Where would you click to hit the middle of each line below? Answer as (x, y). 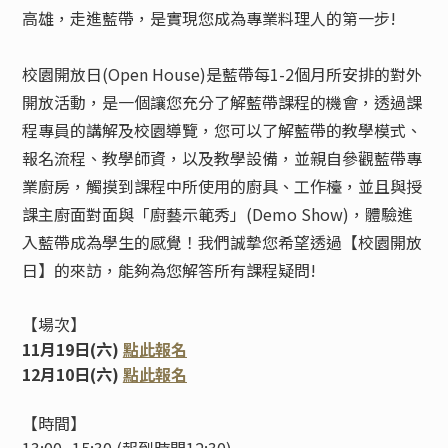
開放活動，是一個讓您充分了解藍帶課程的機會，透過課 (221, 102)
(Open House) (153, 74)
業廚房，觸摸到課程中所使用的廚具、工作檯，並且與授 (221, 186)
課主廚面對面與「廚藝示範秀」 (133, 214)
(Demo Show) (297, 214)
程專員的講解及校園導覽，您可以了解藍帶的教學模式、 (221, 130)
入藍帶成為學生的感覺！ (109, 242)
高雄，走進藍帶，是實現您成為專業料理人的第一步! (208, 18)
